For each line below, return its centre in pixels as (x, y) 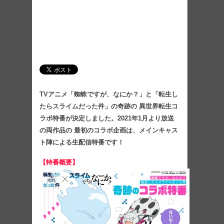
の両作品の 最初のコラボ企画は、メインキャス (109, 130)
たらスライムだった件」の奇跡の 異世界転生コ (109, 106)
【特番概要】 (59, 162)
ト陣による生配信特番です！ (82, 142)
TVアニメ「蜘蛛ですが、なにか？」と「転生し (109, 94)
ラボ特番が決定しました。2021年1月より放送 (107, 118)
